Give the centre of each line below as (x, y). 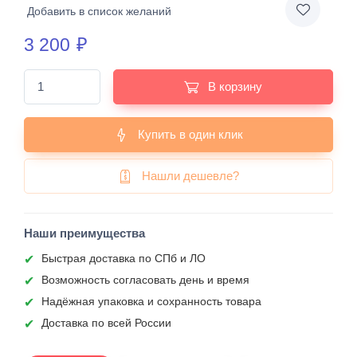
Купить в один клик (190, 134)
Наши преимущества (84, 233)
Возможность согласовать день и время (145, 280)
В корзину (233, 86)
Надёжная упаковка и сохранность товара (151, 301)
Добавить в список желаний (99, 11)
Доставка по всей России (106, 323)
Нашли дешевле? (190, 176)
